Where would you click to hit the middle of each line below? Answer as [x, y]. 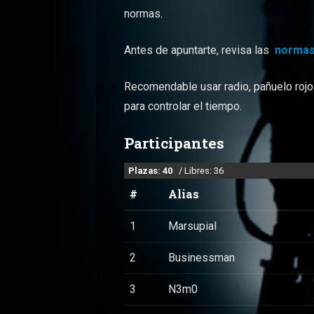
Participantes [175, 143]
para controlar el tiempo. [183, 107]
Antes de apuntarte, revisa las [200, 50]
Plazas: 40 [153, 170]
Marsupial [193, 226]
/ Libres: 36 [200, 170]
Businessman [202, 257]
